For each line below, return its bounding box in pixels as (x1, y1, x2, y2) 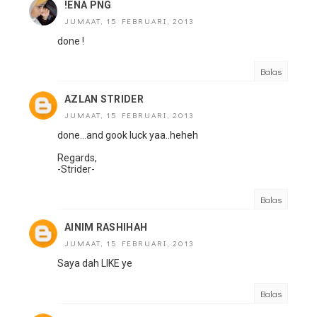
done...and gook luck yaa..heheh (57, 129, 198, 141)
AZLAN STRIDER (64, 93, 144, 105)
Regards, (57, 152, 97, 163)
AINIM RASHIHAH (64, 221, 148, 233)
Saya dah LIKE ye (57, 258, 132, 269)
